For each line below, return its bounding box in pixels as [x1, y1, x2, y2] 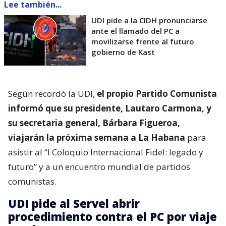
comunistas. [8, 176, 56, 187]
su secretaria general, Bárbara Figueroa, [8, 117, 180, 129]
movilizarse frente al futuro [91, 36, 194, 46]
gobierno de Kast [91, 47, 155, 57]
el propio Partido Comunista [97, 88, 217, 99]
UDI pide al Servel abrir [8, 196, 140, 211]
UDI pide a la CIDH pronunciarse [91, 15, 207, 25]
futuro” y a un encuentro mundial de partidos [8, 161, 190, 173]
